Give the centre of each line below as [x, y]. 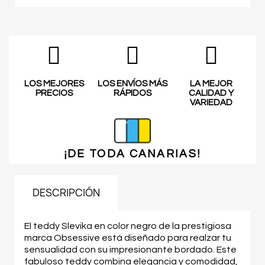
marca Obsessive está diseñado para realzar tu [128, 238]
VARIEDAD [211, 103]
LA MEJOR [211, 84]
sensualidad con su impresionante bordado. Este [130, 250]
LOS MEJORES [54, 84]
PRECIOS [54, 93]
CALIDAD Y [211, 93]
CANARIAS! [165, 154]
